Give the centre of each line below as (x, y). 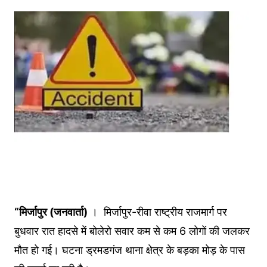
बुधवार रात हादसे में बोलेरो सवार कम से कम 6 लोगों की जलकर (132, 231)
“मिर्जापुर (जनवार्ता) (51, 212)
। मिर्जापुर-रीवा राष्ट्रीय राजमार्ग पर (157, 212)
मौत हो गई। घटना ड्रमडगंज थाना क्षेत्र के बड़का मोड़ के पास (129, 250)
